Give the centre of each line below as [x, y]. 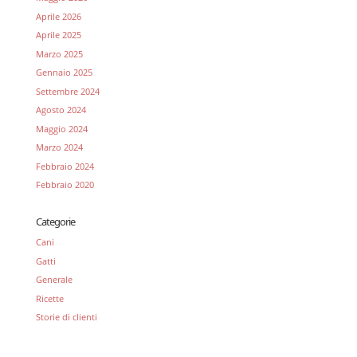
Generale [54, 279]
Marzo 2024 [59, 147]
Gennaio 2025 [64, 72]
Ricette [49, 298]
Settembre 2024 [67, 91]
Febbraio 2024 [65, 166]
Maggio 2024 [61, 128]
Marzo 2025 [59, 53]
